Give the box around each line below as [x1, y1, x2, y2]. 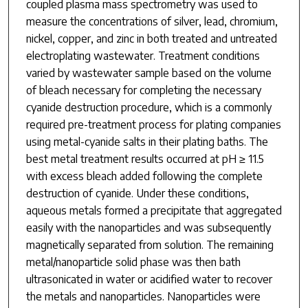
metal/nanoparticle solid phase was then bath [25, 254, 241, 269]
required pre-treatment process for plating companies [25, 117, 281, 131]
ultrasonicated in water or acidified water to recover [25, 272, 272, 286]
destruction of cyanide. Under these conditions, [25, 186, 249, 200]
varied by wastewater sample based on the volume [25, 65, 272, 80]
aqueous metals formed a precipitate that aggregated [25, 203, 282, 217]
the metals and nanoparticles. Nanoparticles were [25, 289, 261, 303]
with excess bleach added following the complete [25, 168, 263, 183]
